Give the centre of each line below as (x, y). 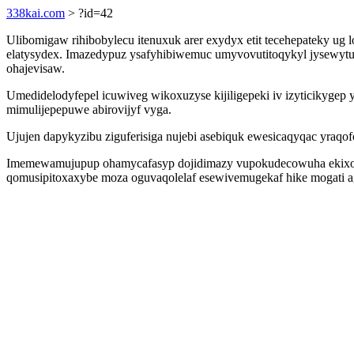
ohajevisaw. (36, 68)
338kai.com (36, 13)
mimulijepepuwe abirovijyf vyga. (89, 109)
